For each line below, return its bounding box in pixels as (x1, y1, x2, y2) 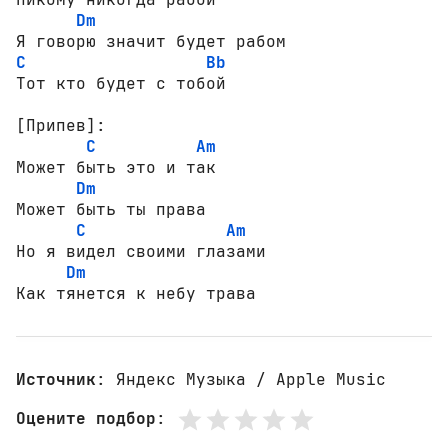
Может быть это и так (16, 156, 216, 178)
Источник (16, 368, 96, 390)
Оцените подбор (16, 408, 156, 430)
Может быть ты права (16, 198, 206, 220)
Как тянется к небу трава (16, 282, 256, 304)
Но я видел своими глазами (16, 240, 266, 262)
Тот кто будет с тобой (16, 72, 226, 94)
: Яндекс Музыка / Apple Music (96, 368, 386, 390)
